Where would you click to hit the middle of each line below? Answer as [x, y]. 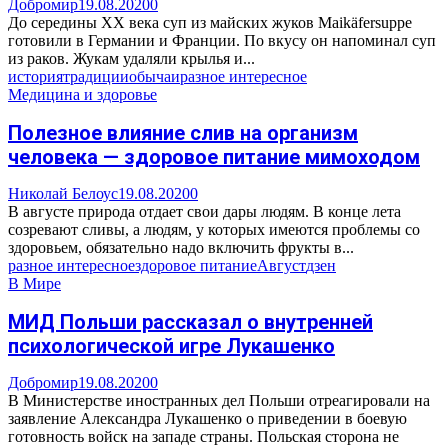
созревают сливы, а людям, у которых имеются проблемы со [214, 230]
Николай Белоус [63, 194]
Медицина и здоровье [82, 94]
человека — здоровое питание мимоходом [214, 156]
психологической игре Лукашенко [171, 345]
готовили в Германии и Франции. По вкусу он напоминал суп [222, 40]
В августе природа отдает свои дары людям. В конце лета [204, 212]
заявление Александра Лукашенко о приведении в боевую [207, 419]
